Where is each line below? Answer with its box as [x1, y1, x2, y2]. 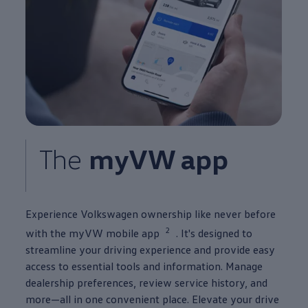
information [163, 258, 221, 273]
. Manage [221, 258, 263, 273]
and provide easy [191, 242, 276, 256]
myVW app [89, 141, 228, 175]
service [175, 275, 209, 289]
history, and [208, 275, 268, 289]
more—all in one [25, 291, 104, 306]
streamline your [25, 242, 102, 256]
